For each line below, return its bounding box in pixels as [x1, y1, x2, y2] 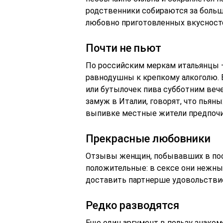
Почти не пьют [86, 42, 161, 54]
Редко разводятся [86, 199, 179, 212]
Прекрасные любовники [86, 132, 211, 145]
